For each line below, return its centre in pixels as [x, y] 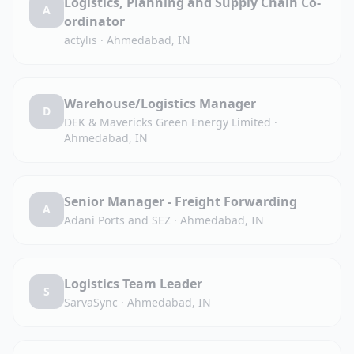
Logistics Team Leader [133, 284]
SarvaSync [91, 302]
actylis [81, 40]
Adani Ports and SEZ [117, 220]
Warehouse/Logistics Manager [160, 104]
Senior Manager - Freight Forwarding [181, 201]
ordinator [94, 21]
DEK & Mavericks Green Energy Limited [168, 122]
